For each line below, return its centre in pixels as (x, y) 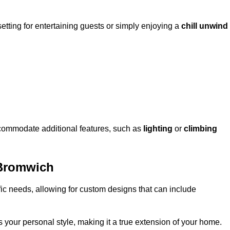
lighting (158, 129)
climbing (200, 129)
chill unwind (205, 26)
